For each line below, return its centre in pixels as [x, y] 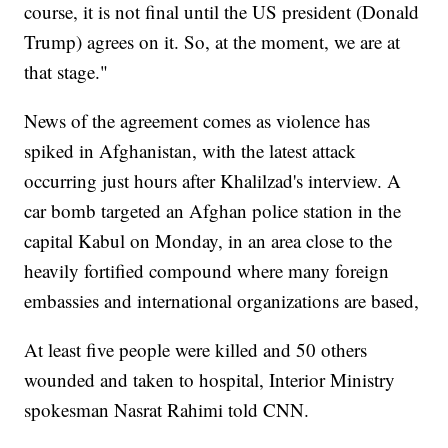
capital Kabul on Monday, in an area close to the [208, 241]
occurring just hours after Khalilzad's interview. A [213, 181]
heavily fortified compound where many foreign [207, 271]
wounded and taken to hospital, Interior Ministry [210, 380]
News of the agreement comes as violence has [197, 121]
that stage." [66, 72]
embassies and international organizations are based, [222, 301]
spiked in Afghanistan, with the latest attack [190, 151]
